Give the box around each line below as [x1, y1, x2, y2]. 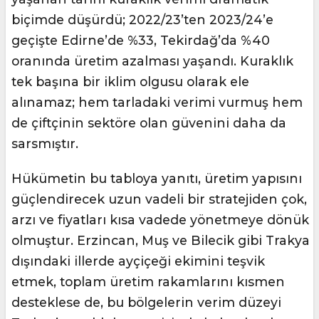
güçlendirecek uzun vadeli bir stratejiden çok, [11, 192, 307, 207]
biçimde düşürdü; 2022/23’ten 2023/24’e [11, 12, 273, 28]
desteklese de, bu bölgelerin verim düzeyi [11, 295, 281, 310]
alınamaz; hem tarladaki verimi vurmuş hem [11, 95, 303, 110]
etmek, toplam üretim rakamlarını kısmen [11, 274, 285, 290]
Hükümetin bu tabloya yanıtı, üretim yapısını [11, 171, 302, 187]
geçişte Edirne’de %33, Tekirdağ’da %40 [11, 33, 270, 48]
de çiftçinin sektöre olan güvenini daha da [11, 115, 286, 131]
